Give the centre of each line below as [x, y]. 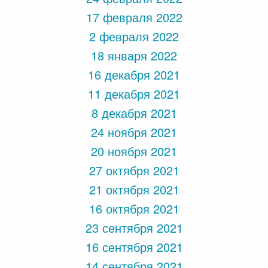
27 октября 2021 [134, 170]
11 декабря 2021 [134, 94]
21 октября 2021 [134, 189]
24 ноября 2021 [134, 132]
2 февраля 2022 [134, 36]
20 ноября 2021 [134, 151]
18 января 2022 [134, 55]
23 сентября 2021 [134, 228]
